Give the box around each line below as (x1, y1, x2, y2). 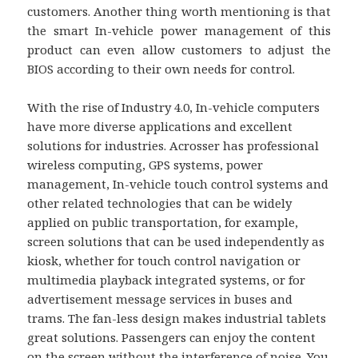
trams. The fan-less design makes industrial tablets (27, 309, 327, 326)
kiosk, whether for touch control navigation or (27, 252, 301, 268)
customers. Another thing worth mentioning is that (27, 2, 331, 19)
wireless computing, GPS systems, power (27, 156, 264, 173)
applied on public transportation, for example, (27, 213, 299, 230)
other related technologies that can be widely (27, 194, 292, 211)
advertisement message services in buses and (27, 290, 293, 307)
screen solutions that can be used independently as (27, 233, 325, 249)
